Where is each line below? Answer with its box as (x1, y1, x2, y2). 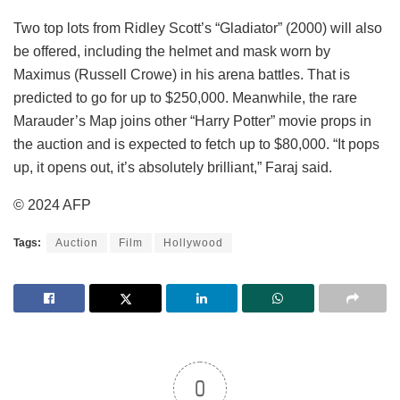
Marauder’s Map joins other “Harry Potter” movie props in (13, 112, 371, 129)
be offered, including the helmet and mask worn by (13, 43, 330, 59)
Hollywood (163, 236, 223, 249)
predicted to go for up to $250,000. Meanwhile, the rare (13, 89, 357, 105)
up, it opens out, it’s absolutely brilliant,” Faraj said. (13, 159, 332, 175)
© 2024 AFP (13, 196, 91, 212)
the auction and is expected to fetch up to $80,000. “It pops (13, 136, 379, 152)
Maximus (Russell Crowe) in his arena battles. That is (13, 66, 350, 82)
